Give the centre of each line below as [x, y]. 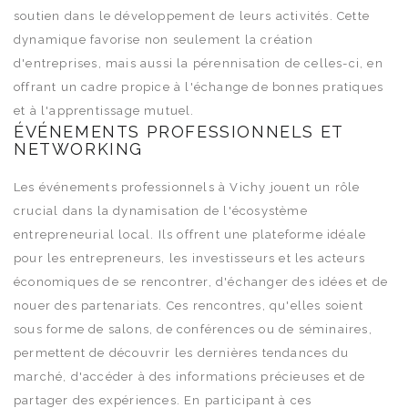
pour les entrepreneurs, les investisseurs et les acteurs [190, 258]
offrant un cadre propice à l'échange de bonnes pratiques [199, 87]
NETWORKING [78, 148]
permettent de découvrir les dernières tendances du [182, 352]
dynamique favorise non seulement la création [163, 39]
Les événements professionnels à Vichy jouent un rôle [187, 187]
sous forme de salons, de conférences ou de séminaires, [193, 329]
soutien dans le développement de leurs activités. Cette [192, 15]
